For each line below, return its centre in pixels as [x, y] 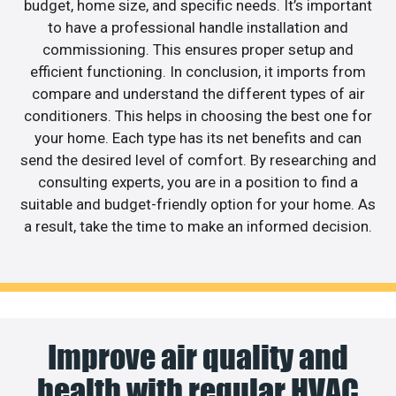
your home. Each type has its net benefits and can [198, 138]
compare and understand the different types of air [198, 94]
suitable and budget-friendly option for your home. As [198, 205]
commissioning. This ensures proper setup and [198, 50]
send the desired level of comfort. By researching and [198, 160]
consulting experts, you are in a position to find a [198, 183]
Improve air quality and [198, 357]
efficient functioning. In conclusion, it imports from [198, 72]
